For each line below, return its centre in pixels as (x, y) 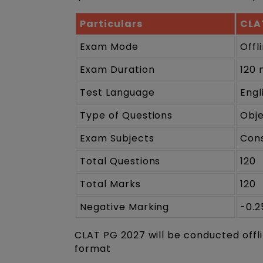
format (96, 249)
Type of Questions (127, 116)
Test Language (117, 93)
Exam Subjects (117, 139)
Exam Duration (117, 70)
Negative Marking (125, 207)
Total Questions (120, 161)
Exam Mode (109, 47)
